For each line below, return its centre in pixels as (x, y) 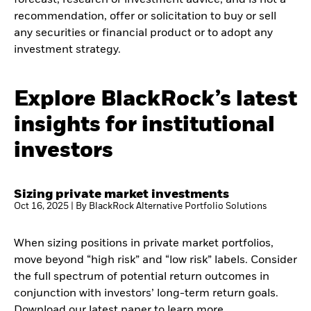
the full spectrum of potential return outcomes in (142, 277)
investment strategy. (67, 50)
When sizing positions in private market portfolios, (144, 244)
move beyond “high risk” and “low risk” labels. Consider (155, 260)
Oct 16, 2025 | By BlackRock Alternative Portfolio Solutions (141, 206)
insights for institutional (144, 125)
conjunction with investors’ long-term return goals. (146, 294)
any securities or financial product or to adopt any (143, 33)
